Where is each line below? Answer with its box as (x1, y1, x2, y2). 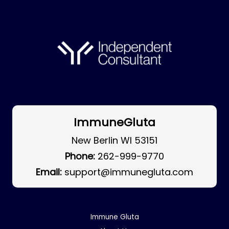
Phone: (65, 149, 95, 163)
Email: (36, 165, 62, 178)
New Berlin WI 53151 (72, 133, 157, 147)
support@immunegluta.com (64, 165, 193, 178)
